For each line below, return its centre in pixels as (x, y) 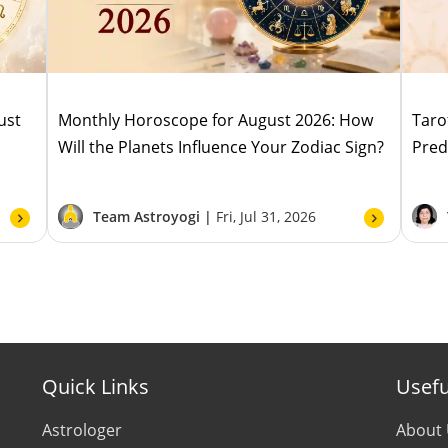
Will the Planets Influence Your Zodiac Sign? (221, 146)
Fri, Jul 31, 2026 (266, 216)
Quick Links (95, 386)
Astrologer (81, 429)
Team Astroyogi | (155, 216)
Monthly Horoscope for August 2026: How (216, 119)
